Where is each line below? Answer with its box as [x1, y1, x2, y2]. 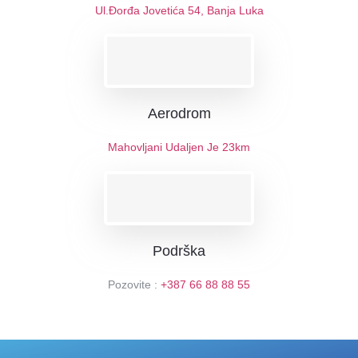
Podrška [153, 242, 205, 259]
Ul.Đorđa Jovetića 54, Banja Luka [94, 3, 264, 17]
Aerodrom [147, 105, 211, 122]
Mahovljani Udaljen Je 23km [108, 141, 250, 154]
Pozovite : [108, 277, 161, 291]
